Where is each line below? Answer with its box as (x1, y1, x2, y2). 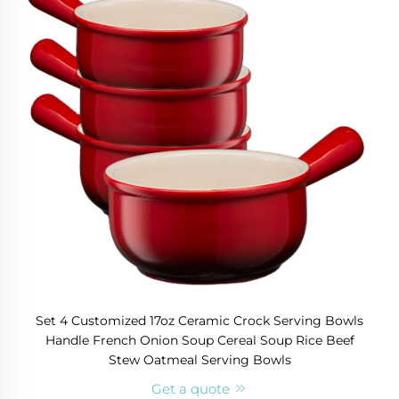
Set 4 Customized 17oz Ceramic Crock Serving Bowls (36, 313, 363, 330)
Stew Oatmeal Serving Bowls (108, 352, 291, 369)
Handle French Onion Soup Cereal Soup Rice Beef (45, 332, 354, 349)
